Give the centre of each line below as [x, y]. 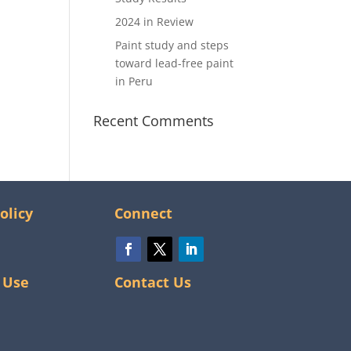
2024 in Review [155, 22]
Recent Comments [154, 121]
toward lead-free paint [175, 63]
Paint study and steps [172, 45]
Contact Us [152, 282]
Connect [143, 213]
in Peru [134, 81]
